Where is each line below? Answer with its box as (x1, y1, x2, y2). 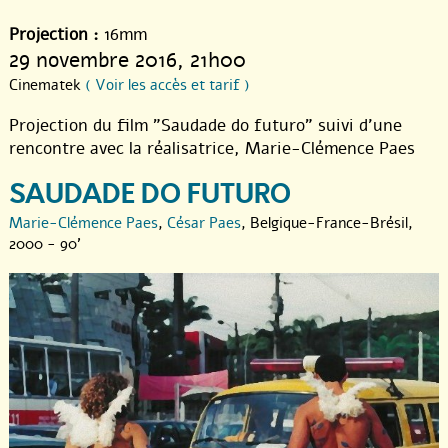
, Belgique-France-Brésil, (241, 213, 413, 233)
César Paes (167, 213, 241, 233)
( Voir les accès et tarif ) (85, 74, 250, 95)
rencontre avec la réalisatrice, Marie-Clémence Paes (9, 136, 415, 160)
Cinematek (9, 74, 85, 95)
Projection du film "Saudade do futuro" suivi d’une (9, 113, 402, 137)
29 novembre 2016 (9, 45, 177, 74)
